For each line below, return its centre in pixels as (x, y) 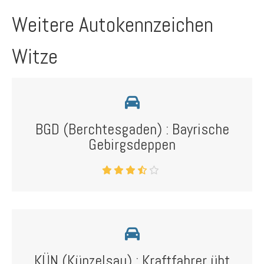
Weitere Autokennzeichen (113, 25)
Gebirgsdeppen (132, 145)
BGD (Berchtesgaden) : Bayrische (132, 129)
